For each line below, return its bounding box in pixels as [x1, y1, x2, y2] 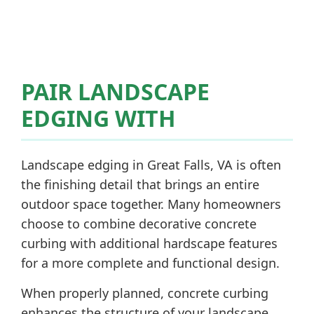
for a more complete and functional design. [21, 254, 280, 271]
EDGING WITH [21, 103, 175, 133]
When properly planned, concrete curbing [21, 285, 268, 301]
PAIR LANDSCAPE [21, 76, 210, 107]
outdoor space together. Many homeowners [21, 196, 281, 212]
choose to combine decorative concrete [21, 215, 257, 232]
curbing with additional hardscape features [21, 235, 278, 252]
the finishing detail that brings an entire [21, 176, 259, 193]
